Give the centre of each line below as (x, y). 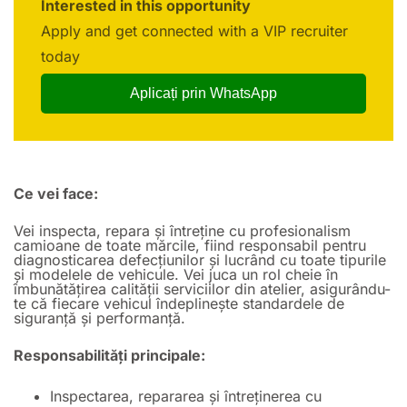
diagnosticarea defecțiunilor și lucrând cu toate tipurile (200, 260)
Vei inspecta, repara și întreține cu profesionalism (182, 231)
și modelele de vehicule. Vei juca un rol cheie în (176, 274)
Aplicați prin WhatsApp (203, 93)
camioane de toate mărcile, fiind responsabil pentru (190, 245)
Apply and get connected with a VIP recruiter (194, 31)
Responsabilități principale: (109, 355)
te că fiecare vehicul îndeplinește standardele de (179, 303)
